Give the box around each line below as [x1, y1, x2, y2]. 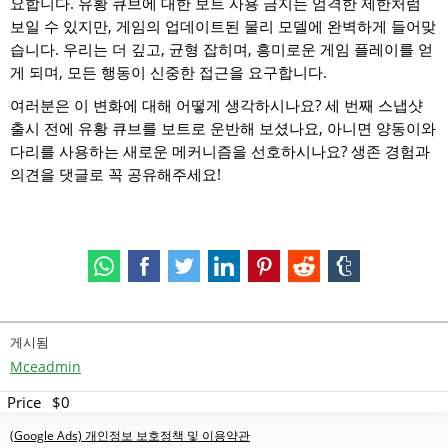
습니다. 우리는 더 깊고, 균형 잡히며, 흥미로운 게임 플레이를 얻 [10, 39, 433, 60]
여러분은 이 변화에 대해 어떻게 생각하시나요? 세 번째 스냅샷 [10, 95, 423, 116]
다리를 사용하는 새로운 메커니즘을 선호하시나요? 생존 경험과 [10, 141, 430, 162]
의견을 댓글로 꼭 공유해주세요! [10, 164, 221, 185]
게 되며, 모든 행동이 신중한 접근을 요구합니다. [10, 62, 327, 83]
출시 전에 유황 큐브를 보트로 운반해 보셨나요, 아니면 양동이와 [10, 118, 436, 139]
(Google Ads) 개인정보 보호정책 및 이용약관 [10, 427, 250, 445]
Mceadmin [10, 357, 81, 377]
